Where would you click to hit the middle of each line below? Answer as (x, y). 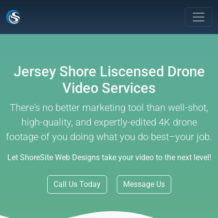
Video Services (109, 88)
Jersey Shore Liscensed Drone (109, 72)
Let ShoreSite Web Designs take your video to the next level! (109, 157)
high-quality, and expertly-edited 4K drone (109, 122)
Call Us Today (77, 184)
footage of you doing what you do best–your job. (109, 137)
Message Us (144, 184)
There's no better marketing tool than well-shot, (109, 108)
